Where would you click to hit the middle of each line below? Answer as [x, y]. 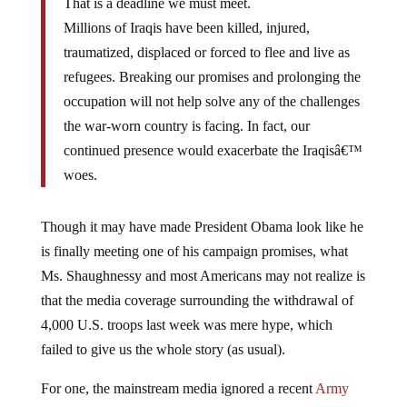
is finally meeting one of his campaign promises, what [194, 237]
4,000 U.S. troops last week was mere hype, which [186, 310]
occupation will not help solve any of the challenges [211, 87]
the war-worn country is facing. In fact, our [186, 111]
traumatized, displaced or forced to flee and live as [206, 38]
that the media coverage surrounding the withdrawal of [197, 286]
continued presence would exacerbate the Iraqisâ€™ [213, 136]
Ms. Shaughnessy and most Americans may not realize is [203, 261]
